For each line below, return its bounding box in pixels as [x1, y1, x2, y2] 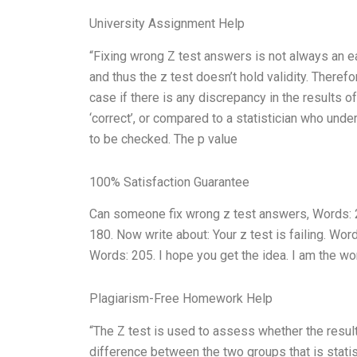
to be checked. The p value [89, 131, 237, 147]
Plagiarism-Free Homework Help [89, 291, 273, 307]
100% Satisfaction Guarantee [89, 174, 249, 190]
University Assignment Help [89, 15, 245, 31]
